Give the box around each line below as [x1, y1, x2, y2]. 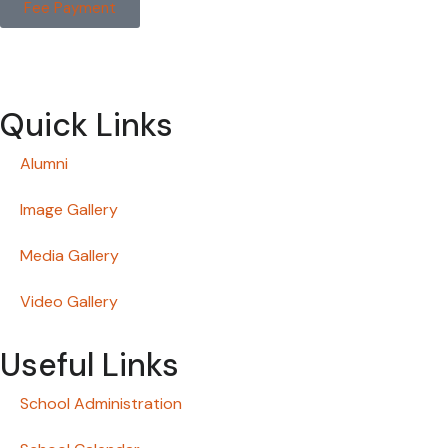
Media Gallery [20, 245, 119, 267]
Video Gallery [20, 291, 118, 313]
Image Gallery [20, 199, 118, 221]
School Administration [20, 393, 182, 415]
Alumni [20, 153, 68, 175]
